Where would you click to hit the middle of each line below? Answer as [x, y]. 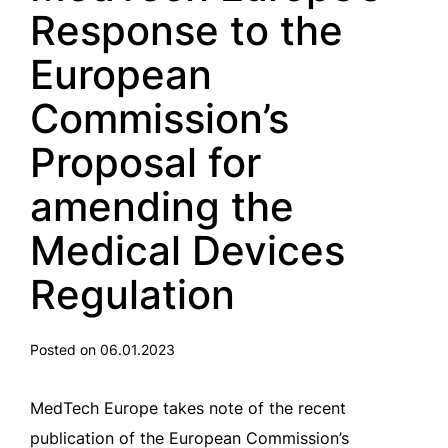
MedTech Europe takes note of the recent [188, 408]
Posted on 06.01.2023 [102, 349]
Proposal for [145, 162]
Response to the [186, 30]
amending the [162, 206]
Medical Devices [187, 250]
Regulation [132, 294]
